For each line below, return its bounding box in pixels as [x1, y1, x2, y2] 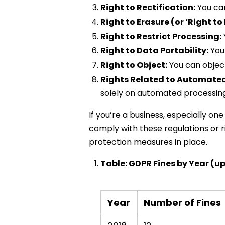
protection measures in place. [89, 136, 207, 148]
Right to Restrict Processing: [100, 30, 221, 42]
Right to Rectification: [100, 1, 195, 13]
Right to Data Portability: [100, 45, 208, 57]
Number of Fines [143, 196, 221, 209]
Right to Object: [100, 59, 167, 71]
